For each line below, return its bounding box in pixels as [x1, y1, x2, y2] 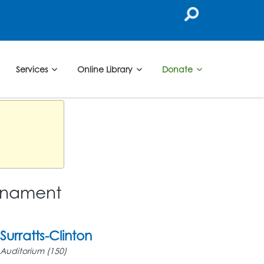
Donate [161, 64, 195, 74]
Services [15, 64, 50, 74]
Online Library [77, 64, 135, 74]
